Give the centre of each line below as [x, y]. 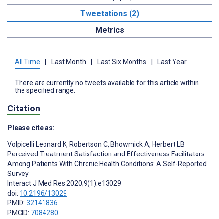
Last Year [172, 61]
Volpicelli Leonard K [37, 144]
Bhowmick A [129, 144]
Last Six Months [122, 61]
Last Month [69, 61]
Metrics [109, 30]
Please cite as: [31, 127]
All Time [27, 61]
